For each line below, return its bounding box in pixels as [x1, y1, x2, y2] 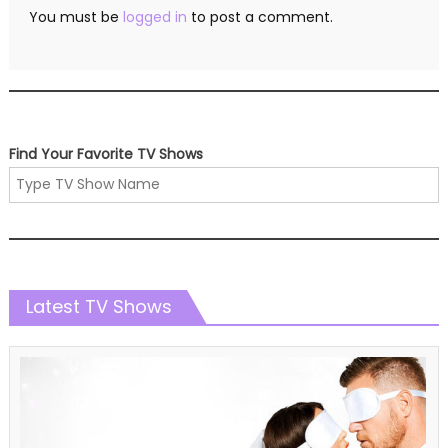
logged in [122, 6, 187, 27]
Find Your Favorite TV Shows [8, 143, 203, 164]
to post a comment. [186, 6, 333, 27]
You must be [28, 6, 123, 27]
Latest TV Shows [25, 293, 172, 319]
